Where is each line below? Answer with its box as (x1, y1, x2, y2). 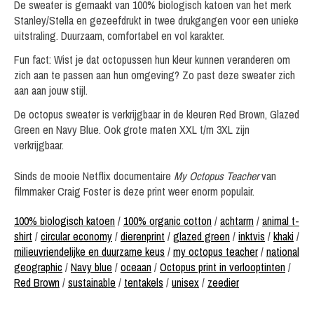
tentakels (124, 274, 163, 290)
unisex (172, 274, 199, 290)
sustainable (68, 274, 116, 290)
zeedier (207, 274, 239, 290)
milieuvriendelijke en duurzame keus (14, 243, 165, 259)
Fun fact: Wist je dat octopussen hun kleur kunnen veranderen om (14, 51, 290, 67)
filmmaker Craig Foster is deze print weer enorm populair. (14, 183, 254, 199)
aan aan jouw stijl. (14, 82, 88, 98)
